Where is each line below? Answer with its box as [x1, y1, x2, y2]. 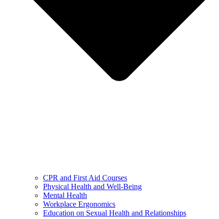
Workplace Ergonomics [43, 199, 115, 208]
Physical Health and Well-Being [43, 182, 142, 191]
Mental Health [43, 191, 87, 199]
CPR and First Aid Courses [43, 173, 127, 182]
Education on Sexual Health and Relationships [43, 208, 186, 217]
